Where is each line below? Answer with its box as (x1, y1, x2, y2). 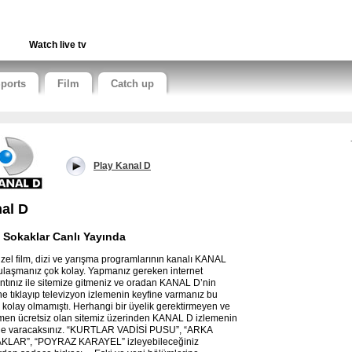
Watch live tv (29, 39, 86, 50)
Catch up (111, 78, 154, 90)
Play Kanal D (93, 160, 151, 171)
